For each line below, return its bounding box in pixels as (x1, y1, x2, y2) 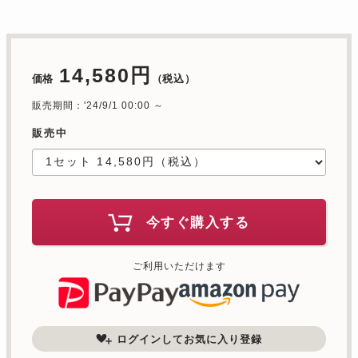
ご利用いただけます (132, 261, 226, 272)
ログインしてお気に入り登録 (117, 332, 262, 345)
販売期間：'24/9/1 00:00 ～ (31, 100, 164, 112)
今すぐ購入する (145, 215, 249, 231)
